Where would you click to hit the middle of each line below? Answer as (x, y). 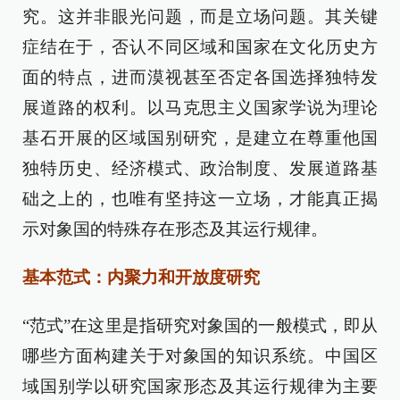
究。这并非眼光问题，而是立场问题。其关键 (200, 17)
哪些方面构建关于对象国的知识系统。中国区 (200, 356)
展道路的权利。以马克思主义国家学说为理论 (200, 108)
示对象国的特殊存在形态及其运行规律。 (175, 229)
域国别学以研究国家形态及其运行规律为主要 (200, 386)
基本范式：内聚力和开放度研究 (141, 277)
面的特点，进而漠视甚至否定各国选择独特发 (200, 77)
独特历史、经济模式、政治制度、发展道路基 (200, 168)
